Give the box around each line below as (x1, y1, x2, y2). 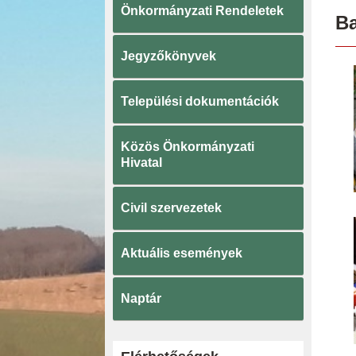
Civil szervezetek (121, 201, 222, 215)
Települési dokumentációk (121, 95, 279, 108)
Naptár (121, 292, 161, 305)
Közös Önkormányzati (121, 140, 254, 153)
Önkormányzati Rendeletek (121, 4, 284, 17)
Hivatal (121, 156, 162, 169)
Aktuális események (121, 246, 242, 260)
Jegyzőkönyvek (121, 49, 216, 63)
